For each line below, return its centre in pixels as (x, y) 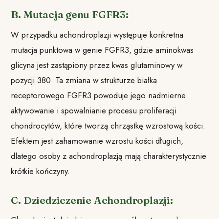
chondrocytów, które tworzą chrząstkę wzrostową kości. (108, 125)
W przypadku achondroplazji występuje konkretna (97, 34)
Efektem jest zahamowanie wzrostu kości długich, (97, 141)
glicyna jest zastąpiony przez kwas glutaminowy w (97, 65)
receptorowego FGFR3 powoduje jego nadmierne (99, 95)
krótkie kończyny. (41, 171)
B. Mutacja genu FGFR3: (70, 15)
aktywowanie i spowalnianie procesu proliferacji (94, 110)
